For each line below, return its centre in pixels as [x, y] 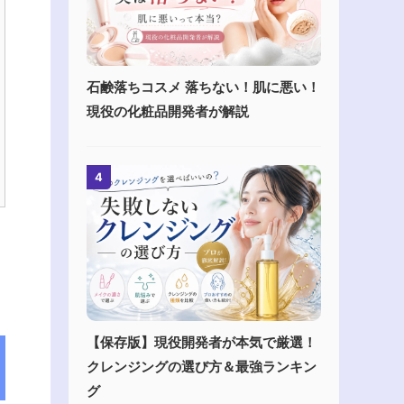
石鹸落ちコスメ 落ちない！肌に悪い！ [203, 87]
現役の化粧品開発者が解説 [168, 111]
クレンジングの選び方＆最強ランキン [202, 367]
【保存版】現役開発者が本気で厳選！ [202, 343]
